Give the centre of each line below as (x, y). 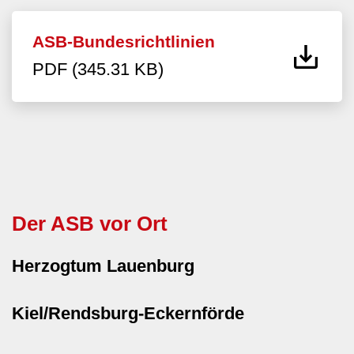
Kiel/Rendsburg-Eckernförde (128, 313)
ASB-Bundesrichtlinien (124, 41)
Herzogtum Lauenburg (103, 265)
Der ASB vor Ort (90, 223)
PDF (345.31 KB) (98, 69)
